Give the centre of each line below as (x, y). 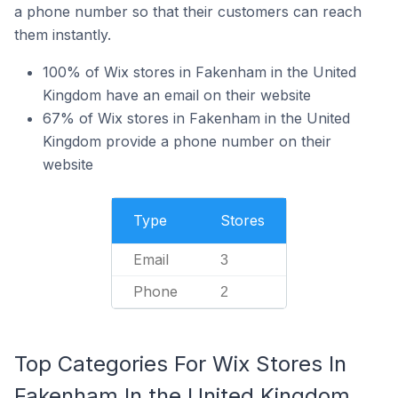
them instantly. (63, 35)
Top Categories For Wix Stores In (180, 364)
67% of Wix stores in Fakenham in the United (196, 118)
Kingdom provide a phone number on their (187, 141)
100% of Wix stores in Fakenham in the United (199, 72)
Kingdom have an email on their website (177, 95)
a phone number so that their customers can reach (188, 12)
